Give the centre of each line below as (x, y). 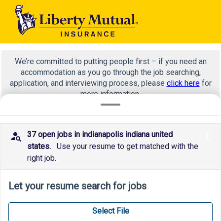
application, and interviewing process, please (88, 83)
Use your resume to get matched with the (128, 146)
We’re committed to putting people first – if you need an (110, 61)
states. (39, 146)
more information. (110, 94)
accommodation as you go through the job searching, (110, 72)
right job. (42, 158)
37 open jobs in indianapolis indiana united (100, 134)
